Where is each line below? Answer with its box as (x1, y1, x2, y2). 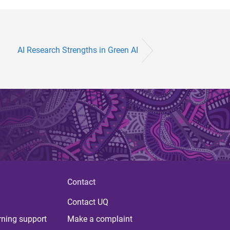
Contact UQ (67, 197, 108, 207)
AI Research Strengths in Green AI (17, 45, 138, 55)
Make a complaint (67, 214, 132, 224)
